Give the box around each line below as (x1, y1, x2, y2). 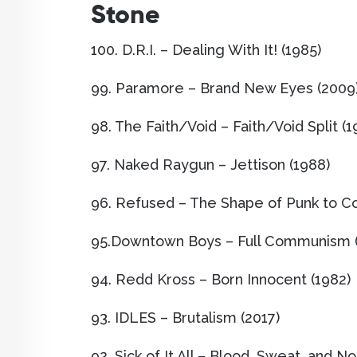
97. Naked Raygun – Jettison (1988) (91, 156, 330, 174)
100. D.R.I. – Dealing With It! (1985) (91, 41, 321, 59)
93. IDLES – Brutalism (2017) (91, 309, 280, 327)
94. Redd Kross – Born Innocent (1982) (91, 271, 351, 288)
